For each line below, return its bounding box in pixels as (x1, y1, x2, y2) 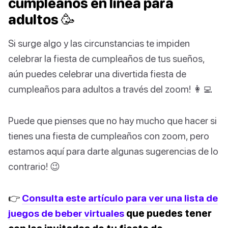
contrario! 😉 (8, 160, 60, 173)
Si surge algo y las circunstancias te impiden (8, 37, 190, 49)
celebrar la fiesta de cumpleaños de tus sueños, (8, 52, 205, 65)
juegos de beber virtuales (8, 207, 124, 219)
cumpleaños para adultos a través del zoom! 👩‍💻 (8, 83, 212, 95)
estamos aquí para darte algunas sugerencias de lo (8, 145, 218, 157)
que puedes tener (124, 207, 212, 219)
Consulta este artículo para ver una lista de (22, 192, 218, 204)
